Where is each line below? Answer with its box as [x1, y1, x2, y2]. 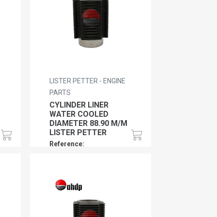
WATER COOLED [49, 109, 109, 119]
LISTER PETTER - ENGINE [49, 77, 126, 85]
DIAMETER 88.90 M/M [49, 118, 128, 128]
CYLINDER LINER [49, 100, 109, 109]
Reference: [49, 139, 85, 148]
